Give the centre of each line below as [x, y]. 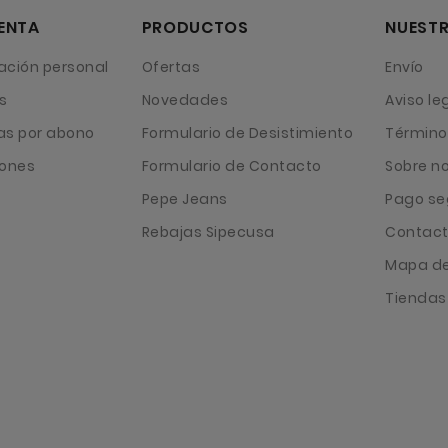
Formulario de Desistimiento [247, 133]
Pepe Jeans [184, 199]
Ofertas [170, 67]
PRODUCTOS [195, 28]
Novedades [184, 100]
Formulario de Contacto [231, 166]
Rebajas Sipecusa [208, 232]
